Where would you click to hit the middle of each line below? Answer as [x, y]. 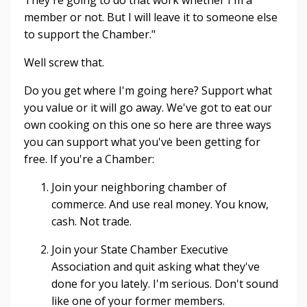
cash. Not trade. [93, 221]
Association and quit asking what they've [156, 267]
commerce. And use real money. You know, [160, 204]
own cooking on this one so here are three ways [148, 125]
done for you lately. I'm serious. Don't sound [165, 284]
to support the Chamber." [90, 34]
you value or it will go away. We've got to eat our [148, 108]
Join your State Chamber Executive [140, 249]
